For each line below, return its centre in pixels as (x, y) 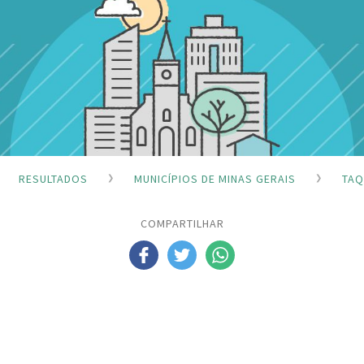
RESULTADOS (53, 178)
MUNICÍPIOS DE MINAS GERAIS (215, 178)
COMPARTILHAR (182, 224)
